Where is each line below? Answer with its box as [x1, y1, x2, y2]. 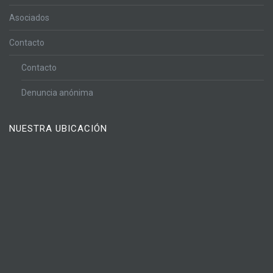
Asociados [9, 13, 49, 23]
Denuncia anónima [21, 88, 93, 98]
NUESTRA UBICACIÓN [9, 123, 107, 135]
